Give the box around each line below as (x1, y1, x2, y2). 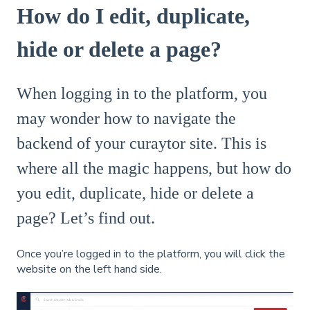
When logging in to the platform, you (17, 84, 267, 103)
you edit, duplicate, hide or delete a (17, 184, 254, 203)
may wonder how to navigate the (17, 109, 236, 128)
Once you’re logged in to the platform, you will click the (17, 246, 285, 262)
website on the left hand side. (17, 261, 162, 277)
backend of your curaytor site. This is (17, 134, 266, 153)
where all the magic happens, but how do (17, 159, 291, 178)
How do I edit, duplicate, (17, 3, 250, 28)
